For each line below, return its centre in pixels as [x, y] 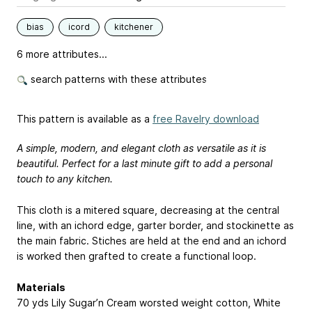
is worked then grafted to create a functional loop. [136, 256]
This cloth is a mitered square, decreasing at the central [148, 210]
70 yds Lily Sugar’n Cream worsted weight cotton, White [149, 302]
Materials [41, 287]
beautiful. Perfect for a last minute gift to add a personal [145, 164]
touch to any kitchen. [65, 179]
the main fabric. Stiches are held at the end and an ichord [151, 240]
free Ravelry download [206, 119]
